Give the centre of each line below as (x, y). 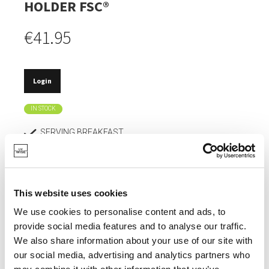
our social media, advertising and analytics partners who (132, 255)
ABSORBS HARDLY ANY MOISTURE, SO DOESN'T (132, 198)
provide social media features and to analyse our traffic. (130, 226)
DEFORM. (58, 211)
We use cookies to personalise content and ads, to (120, 212)
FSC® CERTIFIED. (73, 154)
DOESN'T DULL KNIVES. (84, 176)
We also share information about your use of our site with (133, 240)
